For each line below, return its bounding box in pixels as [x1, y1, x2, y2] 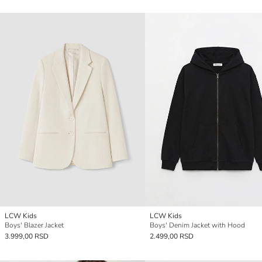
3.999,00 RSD [5, 231, 49, 241]
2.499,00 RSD [150, 231, 194, 241]
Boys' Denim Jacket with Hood [150, 220, 245, 230]
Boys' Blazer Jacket [5, 220, 64, 230]
